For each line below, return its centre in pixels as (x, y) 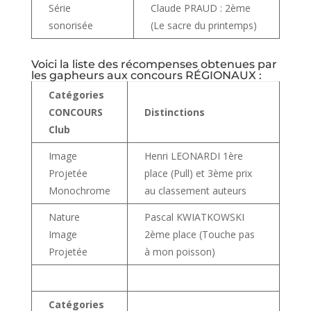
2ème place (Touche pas (199, 234)
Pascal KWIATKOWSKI (194, 217)
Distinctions (174, 112)
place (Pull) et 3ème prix (198, 173)
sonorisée (70, 25)
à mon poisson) (179, 251)
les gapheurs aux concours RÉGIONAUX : (146, 75)
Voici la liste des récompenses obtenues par (154, 64)
